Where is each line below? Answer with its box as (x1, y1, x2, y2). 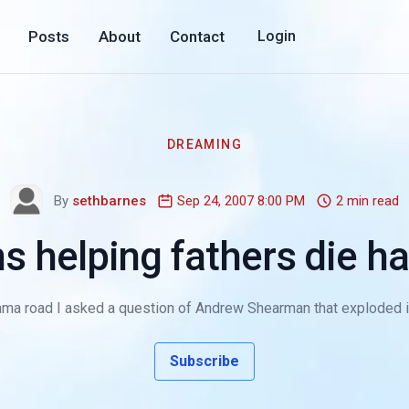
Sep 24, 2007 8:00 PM (177, 192, 305, 209)
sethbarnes (72, 192, 146, 209)
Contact (169, 27, 225, 46)
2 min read (336, 192, 399, 209)
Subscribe (170, 351, 239, 370)
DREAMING (166, 136, 243, 152)
